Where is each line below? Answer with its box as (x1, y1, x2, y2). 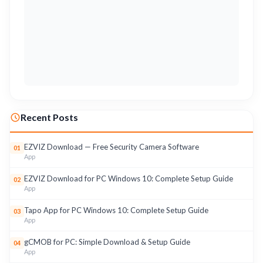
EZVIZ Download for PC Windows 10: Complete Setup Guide (24, 173, 233, 183)
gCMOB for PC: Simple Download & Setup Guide (24, 237, 190, 247)
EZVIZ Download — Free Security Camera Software (24, 141, 199, 151)
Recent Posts (21, 111, 78, 123)
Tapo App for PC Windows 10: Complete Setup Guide (24, 205, 208, 215)
